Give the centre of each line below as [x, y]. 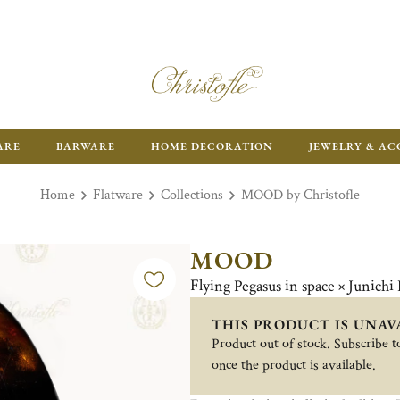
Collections [192, 195]
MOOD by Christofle [300, 195]
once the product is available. [293, 366]
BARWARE [86, 146]
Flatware [118, 195]
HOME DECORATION [212, 146]
